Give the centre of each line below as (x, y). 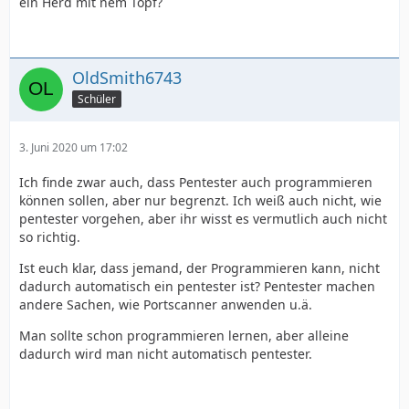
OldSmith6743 (127, 78)
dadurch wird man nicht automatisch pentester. (166, 354)
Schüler (97, 99)
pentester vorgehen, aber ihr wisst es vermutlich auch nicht (203, 219)
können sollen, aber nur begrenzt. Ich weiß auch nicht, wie (200, 201)
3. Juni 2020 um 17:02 (73, 148)
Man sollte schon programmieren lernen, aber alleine (184, 336)
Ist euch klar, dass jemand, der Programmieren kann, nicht (199, 268)
